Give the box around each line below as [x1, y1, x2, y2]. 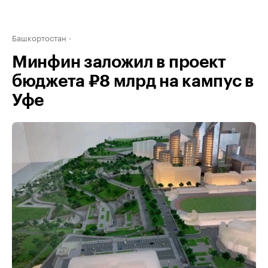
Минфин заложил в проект [12, 54, 227, 71]
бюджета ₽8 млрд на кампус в [12, 73, 254, 90]
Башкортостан [12, 31, 66, 43]
